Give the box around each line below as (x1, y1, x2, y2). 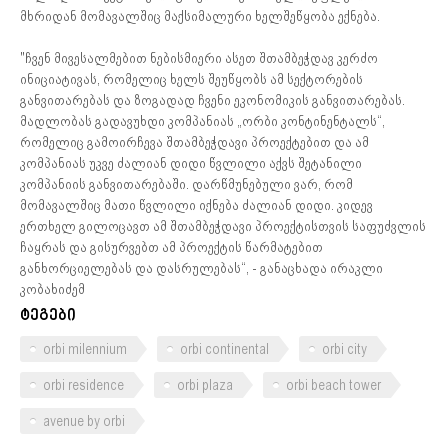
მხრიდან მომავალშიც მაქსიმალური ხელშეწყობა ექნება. (20, 8, 380, 24)
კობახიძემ (20, 281, 85, 297)
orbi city (322, 341, 367, 357)
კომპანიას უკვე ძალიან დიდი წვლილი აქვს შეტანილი (20, 155, 362, 171)
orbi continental (180, 341, 269, 357)
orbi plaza (177, 377, 233, 393)
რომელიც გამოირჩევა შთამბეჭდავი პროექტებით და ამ (20, 134, 369, 150)
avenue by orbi (43, 413, 125, 429)
